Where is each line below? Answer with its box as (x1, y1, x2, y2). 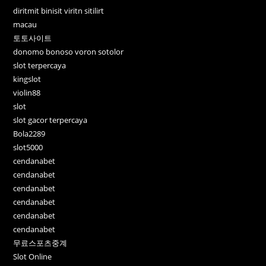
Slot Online (13, 251, 52, 262)
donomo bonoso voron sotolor (13, 46, 124, 58)
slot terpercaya (13, 60, 66, 71)
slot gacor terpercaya (13, 115, 88, 126)
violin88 (13, 87, 41, 99)
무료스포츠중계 (13, 237, 68, 249)
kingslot (13, 74, 42, 85)
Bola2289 (13, 128, 46, 140)
